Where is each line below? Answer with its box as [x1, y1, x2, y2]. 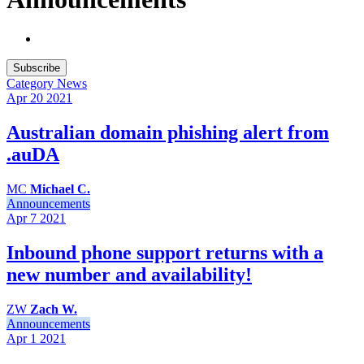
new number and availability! [6, 264, 252, 285]
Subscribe [13, 62, 60, 75]
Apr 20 [6, 91, 43, 106]
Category [6, 76, 57, 91]
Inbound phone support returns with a [6, 242, 323, 263]
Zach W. [30, 301, 77, 316]
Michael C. [30, 182, 90, 197]
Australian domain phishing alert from [6, 122, 329, 144]
